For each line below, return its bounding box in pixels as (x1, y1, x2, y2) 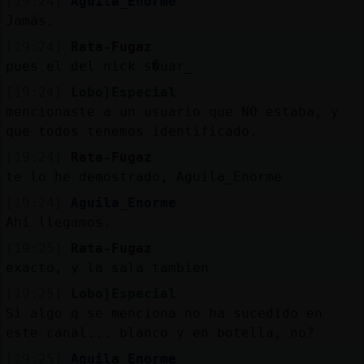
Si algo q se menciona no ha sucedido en (5, 305, 323, 321)
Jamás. (5, 12, 54, 28)
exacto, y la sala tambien (5, 259, 209, 275)
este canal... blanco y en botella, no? (5, 324, 314, 340)
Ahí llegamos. (5, 214, 111, 230)
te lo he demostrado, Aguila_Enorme (5, 168, 282, 184)
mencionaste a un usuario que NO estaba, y (5, 103, 339, 119)
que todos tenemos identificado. (5, 123, 258, 139)
